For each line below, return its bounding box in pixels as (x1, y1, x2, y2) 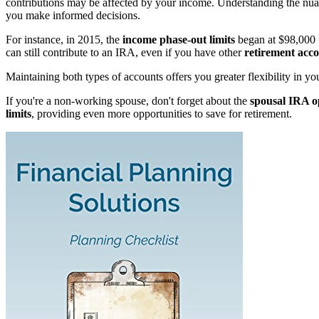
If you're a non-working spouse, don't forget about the (6, 95, 250, 108)
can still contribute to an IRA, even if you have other (6, 46, 244, 59)
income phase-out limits (122, 33, 235, 46)
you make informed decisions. (6, 9, 140, 22)
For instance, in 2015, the (6, 33, 122, 46)
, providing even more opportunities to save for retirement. (31, 108, 292, 120)
